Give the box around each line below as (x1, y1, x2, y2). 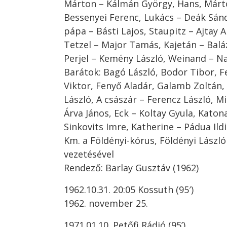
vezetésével (64, 148, 114, 160)
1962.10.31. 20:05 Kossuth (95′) (64, 183, 194, 196)
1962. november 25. (64, 197, 148, 209)
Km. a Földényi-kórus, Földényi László (64, 134, 226, 146)
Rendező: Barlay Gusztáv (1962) (64, 162, 199, 174)
